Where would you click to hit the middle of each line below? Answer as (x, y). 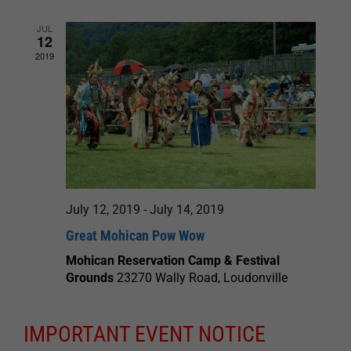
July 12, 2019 (103, 209)
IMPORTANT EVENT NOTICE (145, 334)
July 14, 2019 (187, 209)
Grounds (91, 277)
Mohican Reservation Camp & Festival (173, 260)
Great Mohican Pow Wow (135, 235)
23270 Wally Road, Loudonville (202, 277)
